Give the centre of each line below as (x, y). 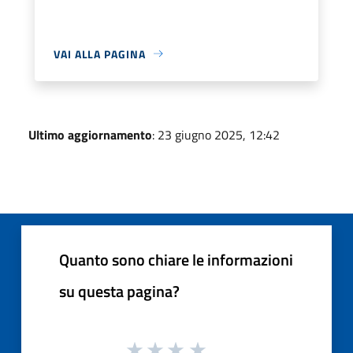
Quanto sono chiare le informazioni (176, 259)
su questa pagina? (119, 291)
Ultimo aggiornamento (90, 134)
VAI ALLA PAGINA (100, 54)
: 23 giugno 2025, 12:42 (216, 134)
